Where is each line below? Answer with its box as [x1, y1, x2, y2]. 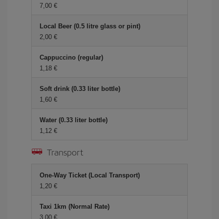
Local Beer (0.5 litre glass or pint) [40, 22, 140, 30]
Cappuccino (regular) [40, 53, 103, 61]
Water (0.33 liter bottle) [40, 116, 108, 124]
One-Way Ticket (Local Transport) [40, 171, 140, 179]
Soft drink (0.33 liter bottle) [40, 85, 120, 92]
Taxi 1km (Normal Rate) [40, 202, 109, 210]
